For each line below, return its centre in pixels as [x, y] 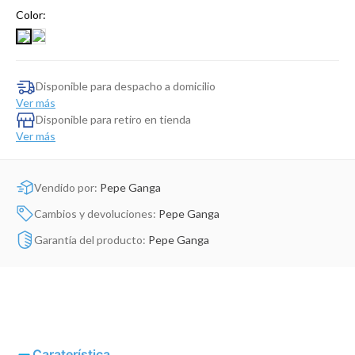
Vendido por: [67, 187]
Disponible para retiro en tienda [113, 120]
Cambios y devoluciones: [96, 213]
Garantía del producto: [91, 239]
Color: [31, 14]
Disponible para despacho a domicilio [126, 86]
